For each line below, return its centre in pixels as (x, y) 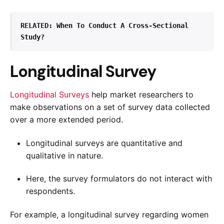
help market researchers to (141, 95)
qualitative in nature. (66, 155)
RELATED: (38, 26)
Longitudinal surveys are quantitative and (104, 143)
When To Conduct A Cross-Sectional (122, 26)
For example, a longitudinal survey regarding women (109, 215)
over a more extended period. (68, 120)
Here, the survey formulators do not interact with (119, 179)
